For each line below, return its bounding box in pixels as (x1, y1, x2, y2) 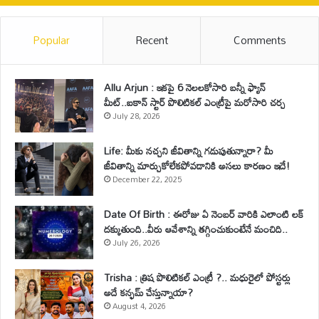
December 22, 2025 (113, 172, 182, 188)
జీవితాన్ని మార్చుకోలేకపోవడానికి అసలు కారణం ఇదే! (104, 156, 290, 176)
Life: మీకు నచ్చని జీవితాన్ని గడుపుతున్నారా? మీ (104, 141, 273, 161)
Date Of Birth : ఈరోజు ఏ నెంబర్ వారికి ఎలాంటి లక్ (104, 204, 303, 224)
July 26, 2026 (113, 235, 160, 251)
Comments (233, 29, 286, 51)
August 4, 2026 (113, 298, 166, 315)
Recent (135, 29, 168, 51)
